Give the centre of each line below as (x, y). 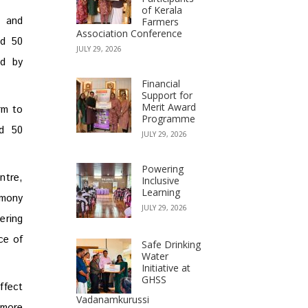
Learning (161, 192)
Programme (168, 119)
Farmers (160, 22)
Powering (163, 169)
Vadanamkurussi (113, 299)
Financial (161, 84)
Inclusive (161, 180)
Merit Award (169, 107)
